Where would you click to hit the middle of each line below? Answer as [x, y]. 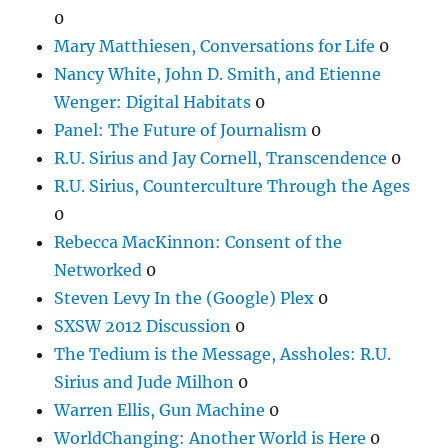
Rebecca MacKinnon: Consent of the [198, 241]
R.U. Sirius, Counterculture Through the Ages [232, 185]
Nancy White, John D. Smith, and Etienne [218, 73]
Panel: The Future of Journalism [181, 129]
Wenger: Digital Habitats [153, 101]
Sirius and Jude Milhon [144, 381]
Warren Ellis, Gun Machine [160, 409]
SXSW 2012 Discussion [143, 325]
